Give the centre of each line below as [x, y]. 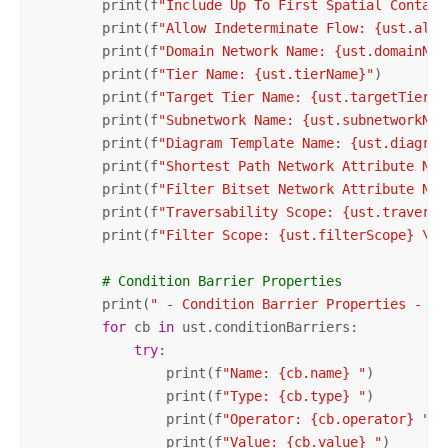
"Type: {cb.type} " [293, 395]
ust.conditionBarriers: [265, 326]
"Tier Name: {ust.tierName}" [265, 73]
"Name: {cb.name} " [293, 372]
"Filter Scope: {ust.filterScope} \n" [301, 234]
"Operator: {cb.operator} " [325, 418]
